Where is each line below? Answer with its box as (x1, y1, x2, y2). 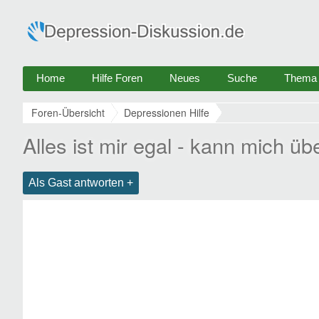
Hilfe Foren (92, 72, 142, 84)
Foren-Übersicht (31, 105, 105, 120)
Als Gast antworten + (28, 177, 133, 189)
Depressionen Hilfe (124, 105, 209, 120)
